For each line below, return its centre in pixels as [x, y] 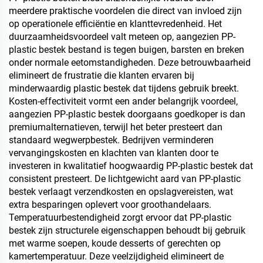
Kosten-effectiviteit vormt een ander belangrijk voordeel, [123, 101]
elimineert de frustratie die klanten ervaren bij [102, 75]
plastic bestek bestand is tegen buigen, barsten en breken [127, 50]
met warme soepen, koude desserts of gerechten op [115, 243]
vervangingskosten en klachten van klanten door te [114, 153]
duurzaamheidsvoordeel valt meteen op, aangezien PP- [122, 37]
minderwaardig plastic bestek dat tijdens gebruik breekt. [124, 88]
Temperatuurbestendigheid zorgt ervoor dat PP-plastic [120, 218]
